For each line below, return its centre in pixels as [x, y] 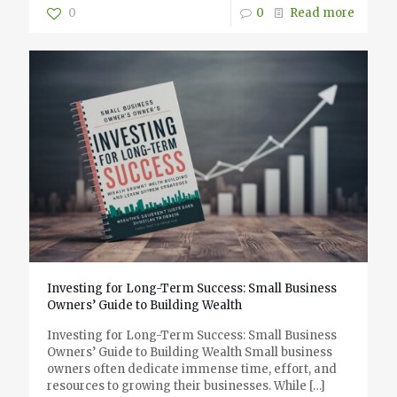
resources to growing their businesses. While [177, 385]
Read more [322, 12]
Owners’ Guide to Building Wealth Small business [190, 352]
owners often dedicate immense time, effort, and [192, 369]
